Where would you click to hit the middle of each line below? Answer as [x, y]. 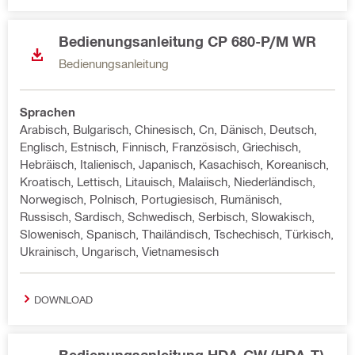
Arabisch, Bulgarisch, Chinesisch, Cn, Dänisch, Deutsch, [168, 129]
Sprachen [48, 112]
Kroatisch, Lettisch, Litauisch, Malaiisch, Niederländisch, [168, 181]
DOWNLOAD [63, 299]
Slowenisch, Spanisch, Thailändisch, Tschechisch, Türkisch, [177, 234]
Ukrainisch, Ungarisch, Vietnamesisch [119, 251]
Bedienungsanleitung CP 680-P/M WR [187, 41]
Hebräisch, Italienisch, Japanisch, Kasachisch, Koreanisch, [174, 164]
